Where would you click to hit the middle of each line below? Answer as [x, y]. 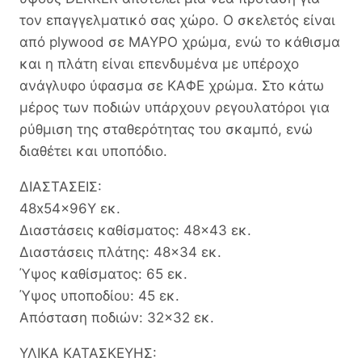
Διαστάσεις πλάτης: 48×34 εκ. [120, 252]
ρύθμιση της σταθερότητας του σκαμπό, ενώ [166, 129]
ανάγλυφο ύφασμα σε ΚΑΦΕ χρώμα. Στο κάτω [172, 85]
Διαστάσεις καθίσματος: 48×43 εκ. [135, 230]
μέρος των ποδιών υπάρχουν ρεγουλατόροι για [175, 107]
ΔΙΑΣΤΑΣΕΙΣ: [61, 186]
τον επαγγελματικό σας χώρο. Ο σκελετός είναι [177, 20]
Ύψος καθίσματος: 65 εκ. [103, 274]
